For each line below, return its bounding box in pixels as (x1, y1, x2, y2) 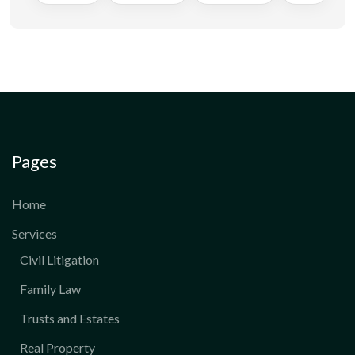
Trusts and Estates (20, 311, 120, 326)
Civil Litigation (20, 252, 99, 268)
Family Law (20, 281, 81, 297)
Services (12, 226, 57, 242)
